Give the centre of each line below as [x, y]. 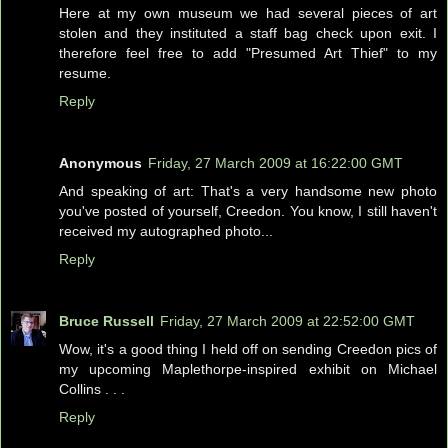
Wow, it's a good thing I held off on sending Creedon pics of [248, 348]
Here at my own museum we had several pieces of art [248, 13]
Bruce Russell [106, 320]
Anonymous [100, 162]
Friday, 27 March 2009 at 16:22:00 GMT [275, 162]
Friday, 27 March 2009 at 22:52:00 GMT [287, 320]
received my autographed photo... [166, 230]
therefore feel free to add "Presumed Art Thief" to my [248, 53]
